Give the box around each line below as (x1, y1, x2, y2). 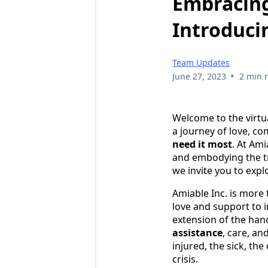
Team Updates (172, 57, 230, 69)
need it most (172, 138, 232, 151)
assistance (172, 226, 223, 240)
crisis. (172, 252, 198, 266)
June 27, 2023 (172, 71, 226, 83)
